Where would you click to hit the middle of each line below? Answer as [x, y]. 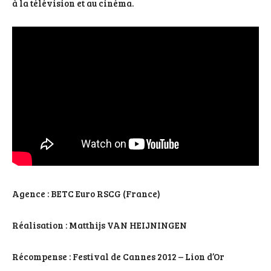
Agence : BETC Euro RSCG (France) [86, 193]
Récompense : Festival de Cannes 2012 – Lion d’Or [118, 256]
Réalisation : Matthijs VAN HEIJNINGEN [100, 225]
